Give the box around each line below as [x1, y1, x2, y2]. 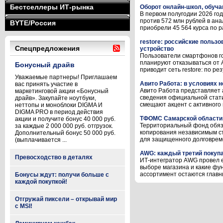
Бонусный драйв [15, 61, 75, 69]
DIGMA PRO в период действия [15, 109, 103, 115]
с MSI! [15, 203, 32, 210]
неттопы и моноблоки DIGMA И [15, 102, 103, 109]
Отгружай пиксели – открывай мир [15, 196, 117, 203]
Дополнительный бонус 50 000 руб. [15, 129, 115, 136]
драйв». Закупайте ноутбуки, [15, 95, 96, 102]
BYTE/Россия [10, 19, 56, 27]
